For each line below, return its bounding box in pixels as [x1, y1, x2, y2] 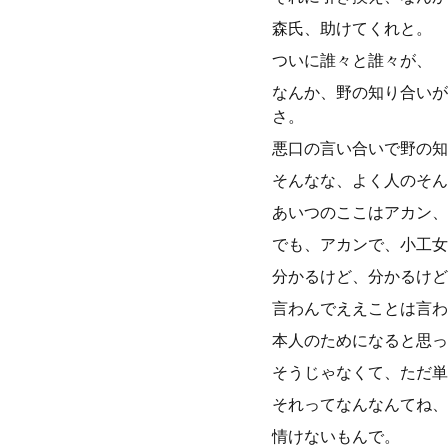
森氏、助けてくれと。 [272, 19, 432, 38]
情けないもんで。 [272, 427, 400, 446]
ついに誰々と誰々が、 [272, 51, 432, 70]
